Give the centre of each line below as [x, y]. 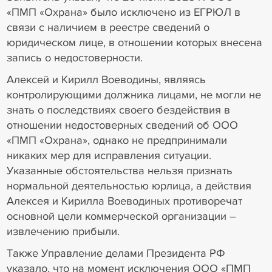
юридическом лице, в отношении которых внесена [134, 43]
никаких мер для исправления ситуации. [109, 156]
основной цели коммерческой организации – [121, 216]
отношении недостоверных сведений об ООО [122, 125]
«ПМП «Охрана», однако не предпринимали [117, 141]
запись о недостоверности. [76, 58]
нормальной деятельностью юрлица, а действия [129, 186]
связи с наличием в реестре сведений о [108, 28]
